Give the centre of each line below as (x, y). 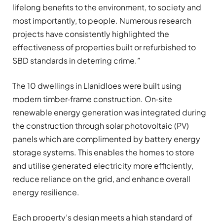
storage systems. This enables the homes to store (103, 152)
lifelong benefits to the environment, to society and (107, 7)
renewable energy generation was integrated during (109, 112)
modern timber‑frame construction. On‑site (92, 99)
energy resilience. (46, 192)
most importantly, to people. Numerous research (102, 20)
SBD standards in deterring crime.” (76, 60)
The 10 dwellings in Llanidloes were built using (97, 85)
